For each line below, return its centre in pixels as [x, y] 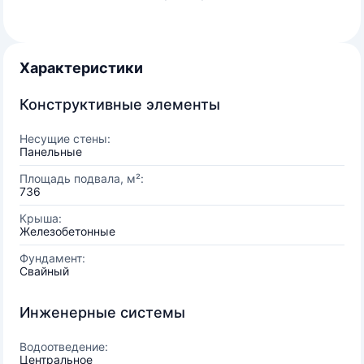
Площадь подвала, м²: [82, 178]
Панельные [51, 152]
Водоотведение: [64, 347]
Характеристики [81, 68]
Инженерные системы [102, 312]
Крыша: [41, 218]
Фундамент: [52, 258]
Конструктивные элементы [120, 104]
